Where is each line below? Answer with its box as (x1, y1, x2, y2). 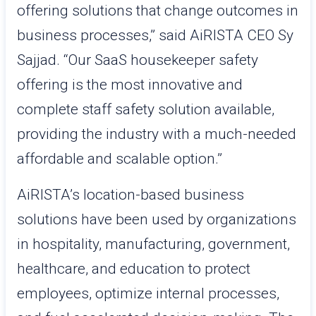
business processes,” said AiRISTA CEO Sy (17, 27, 293, 44)
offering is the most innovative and (17, 76, 243, 93)
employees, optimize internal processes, (17, 285, 279, 302)
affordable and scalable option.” (17, 150, 222, 167)
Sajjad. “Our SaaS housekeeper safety (17, 51, 258, 68)
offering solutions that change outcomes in (17, 2, 298, 19)
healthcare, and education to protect (17, 260, 250, 277)
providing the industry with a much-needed (17, 126, 296, 142)
